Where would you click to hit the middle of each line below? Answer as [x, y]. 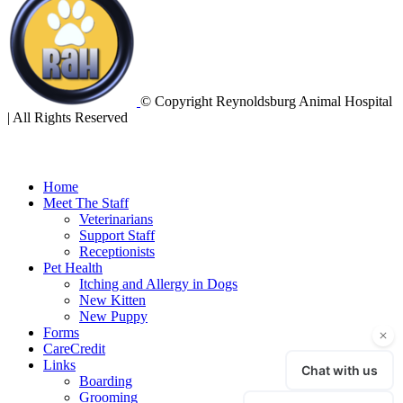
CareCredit [74, 349]
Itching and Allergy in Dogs [158, 284]
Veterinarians [116, 219]
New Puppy [113, 317]
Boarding [106, 381]
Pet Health [73, 268]
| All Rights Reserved [67, 117]
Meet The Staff [86, 203]
